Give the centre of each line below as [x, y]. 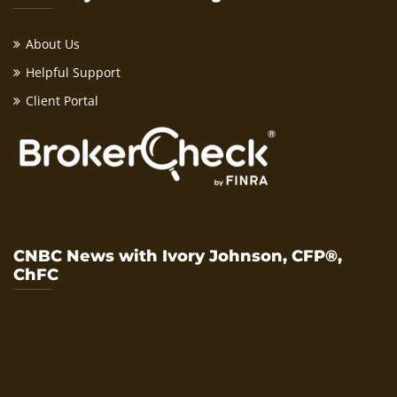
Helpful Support [73, 72]
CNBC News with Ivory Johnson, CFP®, [178, 256]
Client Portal [62, 100]
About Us [53, 43]
